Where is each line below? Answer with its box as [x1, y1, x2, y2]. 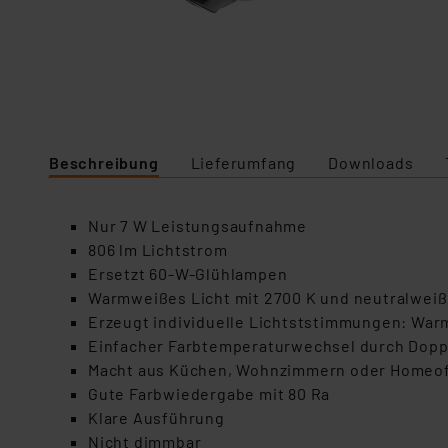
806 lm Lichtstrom [88, 240, 228, 259]
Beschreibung [49, 153, 159, 172]
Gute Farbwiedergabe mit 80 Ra [88, 384, 331, 403]
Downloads [328, 153, 414, 172]
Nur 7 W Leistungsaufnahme [88, 216, 307, 235]
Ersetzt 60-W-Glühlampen [88, 264, 288, 283]
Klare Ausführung [88, 408, 225, 427]
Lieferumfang [190, 153, 297, 172]
